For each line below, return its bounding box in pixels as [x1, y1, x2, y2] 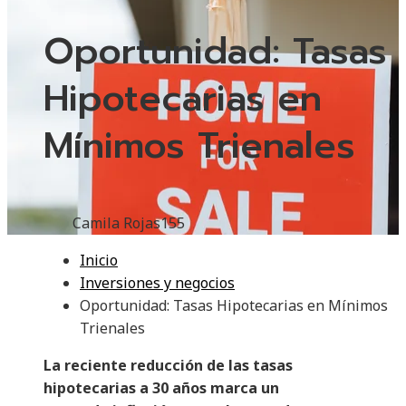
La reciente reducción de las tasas [43, 355, 293, 376]
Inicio [80, 250, 118, 271]
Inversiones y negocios [80, 273, 235, 294]
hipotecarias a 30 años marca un [43, 378, 279, 399]
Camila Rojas [72, 213, 160, 234]
